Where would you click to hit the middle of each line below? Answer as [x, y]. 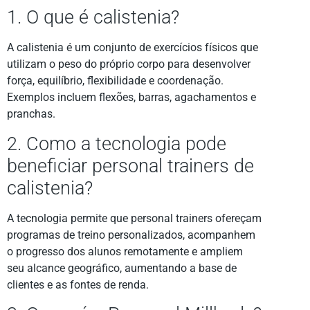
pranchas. [31, 114]
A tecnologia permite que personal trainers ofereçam [134, 218]
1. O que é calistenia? [93, 18]
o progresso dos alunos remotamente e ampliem [125, 251]
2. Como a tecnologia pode [117, 144]
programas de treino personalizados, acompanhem [131, 235]
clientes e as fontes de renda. [78, 284]
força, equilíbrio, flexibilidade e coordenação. [115, 81]
